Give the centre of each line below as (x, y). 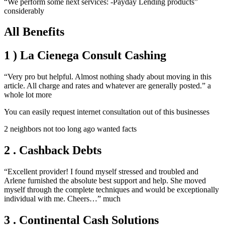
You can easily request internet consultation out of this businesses (107, 112)
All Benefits (34, 32)
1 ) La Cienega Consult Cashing (85, 55)
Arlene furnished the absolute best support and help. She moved (105, 181)
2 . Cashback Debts (53, 150)
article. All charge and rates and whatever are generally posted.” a (107, 86)
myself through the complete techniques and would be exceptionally (111, 190)
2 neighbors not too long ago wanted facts (70, 129)
